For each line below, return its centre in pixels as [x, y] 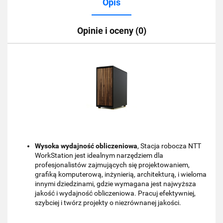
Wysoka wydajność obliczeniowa [86, 146]
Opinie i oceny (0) [111, 30]
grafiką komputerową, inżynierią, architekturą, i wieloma [121, 174]
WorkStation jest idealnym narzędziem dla [99, 155]
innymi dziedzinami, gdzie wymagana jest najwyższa [115, 183]
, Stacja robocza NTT [169, 146]
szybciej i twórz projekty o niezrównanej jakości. [108, 202]
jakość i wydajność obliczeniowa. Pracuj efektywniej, [115, 193]
